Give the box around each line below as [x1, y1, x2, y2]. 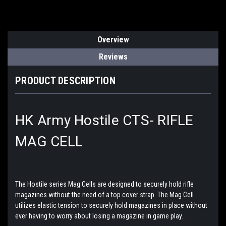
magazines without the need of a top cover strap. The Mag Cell [15, 190, 194, 199]
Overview [97, 34, 129, 44]
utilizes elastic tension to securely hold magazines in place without [15, 201, 207, 209]
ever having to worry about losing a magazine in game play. [15, 211, 183, 220]
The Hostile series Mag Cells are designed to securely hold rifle [15, 180, 194, 188]
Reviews [98, 51, 128, 62]
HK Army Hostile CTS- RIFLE [15, 111, 193, 129]
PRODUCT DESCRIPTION [15, 74, 116, 87]
